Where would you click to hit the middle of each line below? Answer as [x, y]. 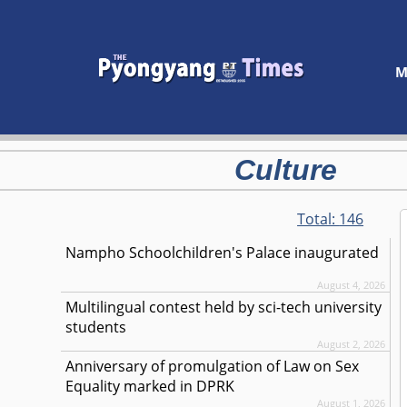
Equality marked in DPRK [150, 386]
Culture [285, 170]
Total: [318, 219]
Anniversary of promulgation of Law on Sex [213, 366]
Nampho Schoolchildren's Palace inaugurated [223, 253]
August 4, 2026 [352, 285]
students [96, 327]
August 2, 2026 [352, 344]
